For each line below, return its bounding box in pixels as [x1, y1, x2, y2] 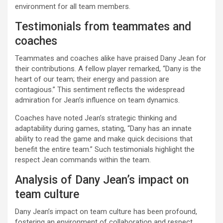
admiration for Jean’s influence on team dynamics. [15, 96, 180, 105]
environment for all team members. [15, 2, 130, 11]
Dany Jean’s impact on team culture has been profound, [15, 207, 197, 217]
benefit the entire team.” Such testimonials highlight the [15, 145, 195, 154]
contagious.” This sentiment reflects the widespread [15, 85, 185, 95]
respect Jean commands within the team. [15, 155, 151, 165]
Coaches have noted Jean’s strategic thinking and [15, 113, 177, 123]
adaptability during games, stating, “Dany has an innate [15, 124, 192, 133]
